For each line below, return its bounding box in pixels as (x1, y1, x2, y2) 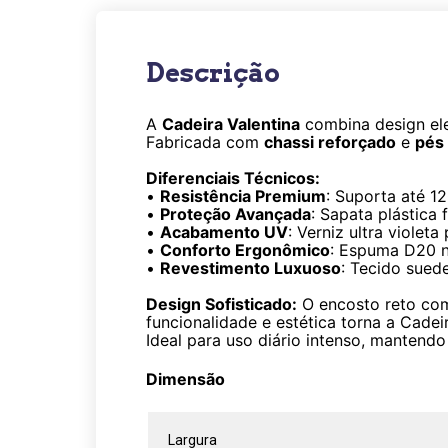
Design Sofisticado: (146, 294, 297, 314)
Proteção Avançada (160, 204, 311, 224)
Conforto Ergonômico (160, 240, 330, 260)
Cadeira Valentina (162, 114, 300, 134)
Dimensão (146, 369, 225, 390)
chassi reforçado (264, 132, 396, 152)
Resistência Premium (160, 186, 326, 206)
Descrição (146, 57, 280, 88)
